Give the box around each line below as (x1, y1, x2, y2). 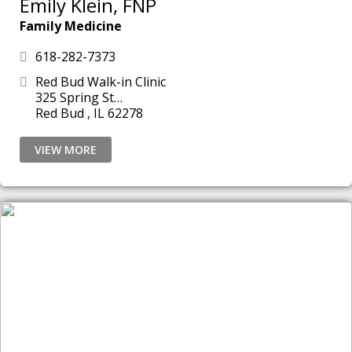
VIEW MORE (35, 142, 97, 157)
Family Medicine (20, 17, 122, 35)
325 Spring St (35, 89, 114, 106)
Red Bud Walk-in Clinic (32, 73, 169, 90)
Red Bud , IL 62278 (108, 104, 143, 122)
